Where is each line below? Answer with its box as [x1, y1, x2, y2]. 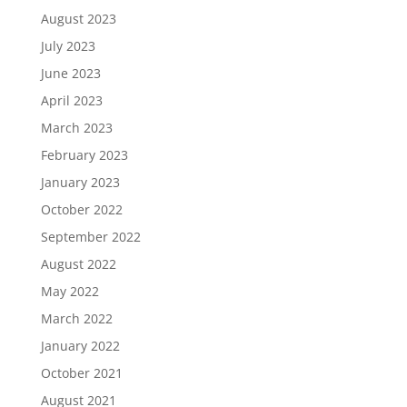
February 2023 [40, 146, 128, 164]
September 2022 [40, 228, 141, 246]
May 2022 [40, 283, 99, 301]
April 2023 [40, 92, 103, 110]
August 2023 [40, 10, 116, 28]
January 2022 [40, 337, 120, 355]
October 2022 [40, 201, 123, 219]
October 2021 [40, 364, 123, 382]
